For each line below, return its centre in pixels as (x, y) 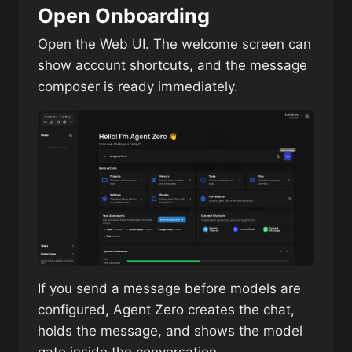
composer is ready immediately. (138, 86)
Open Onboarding (124, 16)
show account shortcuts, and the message (172, 65)
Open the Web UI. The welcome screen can (174, 44)
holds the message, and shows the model (170, 331)
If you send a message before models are (169, 288)
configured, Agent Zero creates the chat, (166, 310)
